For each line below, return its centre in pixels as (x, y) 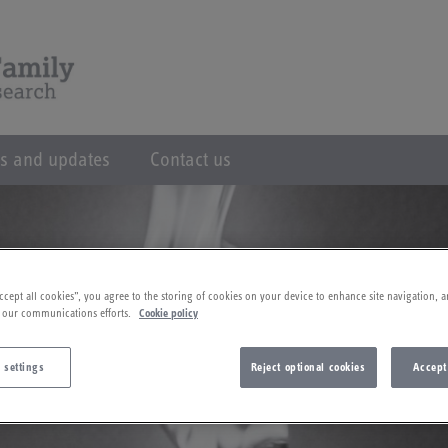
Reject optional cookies (308, 367)
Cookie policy (168, 313)
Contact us (190, 160)
